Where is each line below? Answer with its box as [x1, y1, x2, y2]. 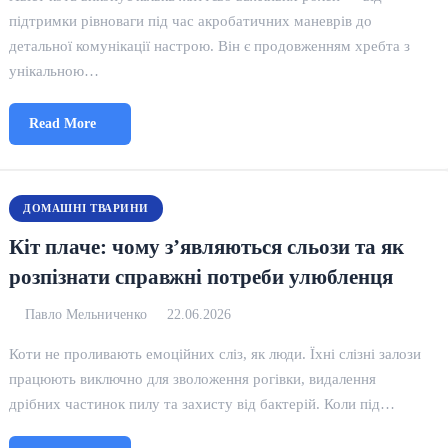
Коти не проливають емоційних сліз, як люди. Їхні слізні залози [9, 345, 422, 362]
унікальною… [9, 62, 100, 79]
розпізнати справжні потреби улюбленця [9, 265, 394, 288]
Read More [29, 116, 97, 131]
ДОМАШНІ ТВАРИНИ [23, 202, 149, 214]
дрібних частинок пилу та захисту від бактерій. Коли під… [9, 395, 396, 412]
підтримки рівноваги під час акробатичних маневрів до [9, 12, 373, 29]
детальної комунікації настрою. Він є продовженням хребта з [9, 37, 411, 54]
